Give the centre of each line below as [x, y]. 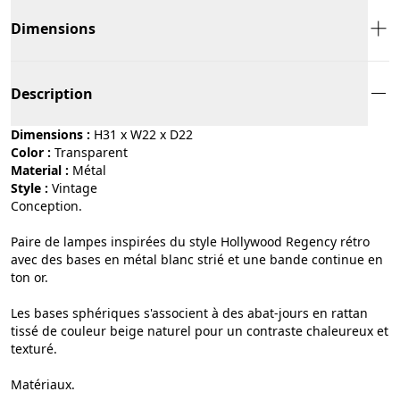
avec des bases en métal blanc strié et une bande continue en [197, 259]
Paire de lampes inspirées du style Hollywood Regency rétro [190, 241]
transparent [94, 152]
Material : [40, 170]
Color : [31, 152]
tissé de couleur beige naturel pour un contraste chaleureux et [200, 330]
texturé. [34, 348]
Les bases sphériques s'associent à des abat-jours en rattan [189, 312]
